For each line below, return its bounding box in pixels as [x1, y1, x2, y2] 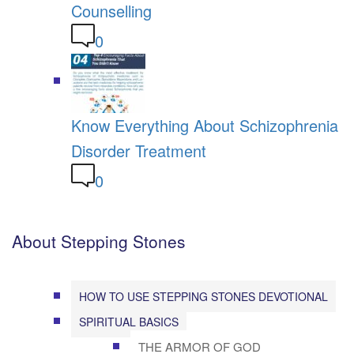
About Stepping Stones [12, 228, 186, 253]
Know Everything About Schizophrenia [71, 113, 338, 137]
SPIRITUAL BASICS [79, 313, 179, 330]
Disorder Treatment [71, 138, 206, 162]
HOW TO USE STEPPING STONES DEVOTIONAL [79, 288, 328, 304]
